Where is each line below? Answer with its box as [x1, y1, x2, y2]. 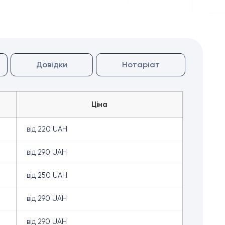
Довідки [36, 60, 68, 69]
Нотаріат [122, 60, 160, 69]
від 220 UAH [27, 125, 67, 133]
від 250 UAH [27, 171, 67, 179]
